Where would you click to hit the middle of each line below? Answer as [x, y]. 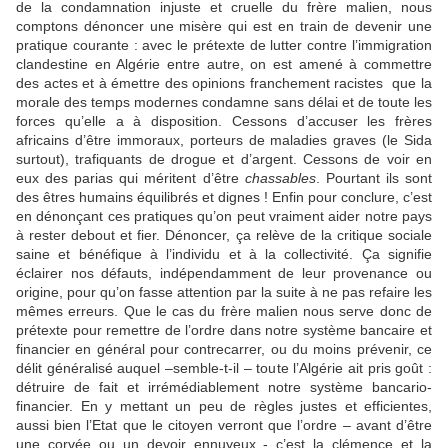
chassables [280, 178]
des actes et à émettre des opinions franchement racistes [200, 83]
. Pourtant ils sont [374, 178]
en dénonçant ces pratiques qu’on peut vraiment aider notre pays [224, 216]
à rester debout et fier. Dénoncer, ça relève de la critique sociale [224, 235]
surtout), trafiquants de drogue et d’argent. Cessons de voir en [224, 159]
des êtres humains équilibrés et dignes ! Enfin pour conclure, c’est [224, 197]
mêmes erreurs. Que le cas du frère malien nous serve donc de [224, 311]
